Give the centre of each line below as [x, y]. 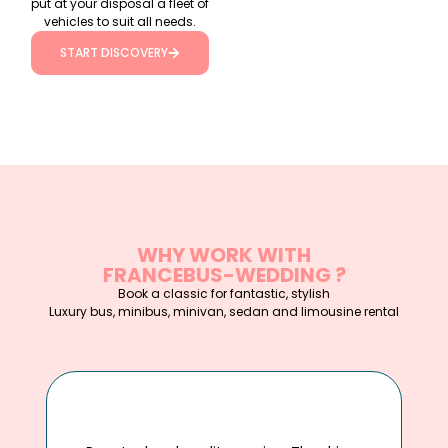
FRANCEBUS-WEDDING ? [224, 274]
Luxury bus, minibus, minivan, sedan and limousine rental [224, 311]
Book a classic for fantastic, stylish [224, 293]
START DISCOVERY [113, 52]
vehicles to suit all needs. [119, 21]
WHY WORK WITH [224, 254]
